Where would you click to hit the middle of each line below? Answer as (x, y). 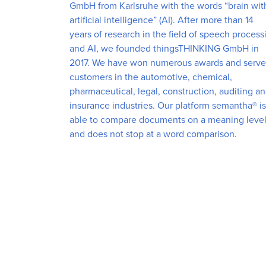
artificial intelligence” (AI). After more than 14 (161, 20)
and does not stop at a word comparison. (153, 134)
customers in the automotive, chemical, (151, 77)
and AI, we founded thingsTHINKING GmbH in (164, 49)
